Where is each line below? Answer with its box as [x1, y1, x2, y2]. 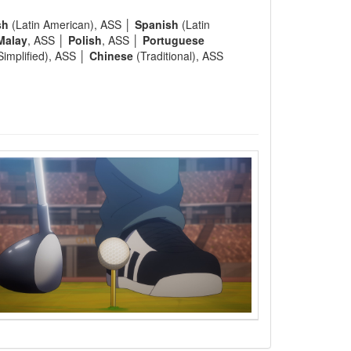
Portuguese [143, 32, 204, 48]
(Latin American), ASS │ [9, 16, 135, 32]
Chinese [89, 48, 133, 63]
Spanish [135, 16, 179, 32]
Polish [68, 32, 102, 48]
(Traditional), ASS [133, 48, 223, 63]
